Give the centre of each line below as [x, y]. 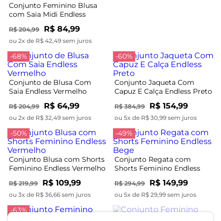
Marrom [23, 23]
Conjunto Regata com [153, 159]
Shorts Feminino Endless [157, 168]
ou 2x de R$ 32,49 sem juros [50, 117]
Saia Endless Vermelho [48, 91]
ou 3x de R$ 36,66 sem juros [50, 194]
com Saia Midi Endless [47, 14]
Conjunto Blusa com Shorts [57, 159]
